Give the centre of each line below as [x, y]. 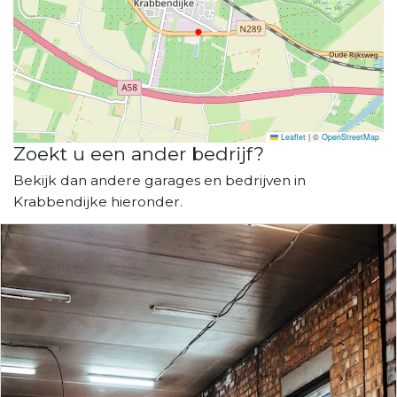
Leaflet [292, 136]
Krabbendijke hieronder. [98, 201]
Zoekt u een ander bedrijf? [139, 153]
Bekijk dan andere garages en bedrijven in [160, 180]
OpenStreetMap [350, 136]
